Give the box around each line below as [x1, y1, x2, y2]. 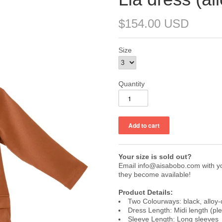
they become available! [118, 170, 191, 178]
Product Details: [118, 188, 173, 196]
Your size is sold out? [118, 153, 192, 161]
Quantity [118, 80, 145, 88]
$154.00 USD [118, 17, 189, 30]
